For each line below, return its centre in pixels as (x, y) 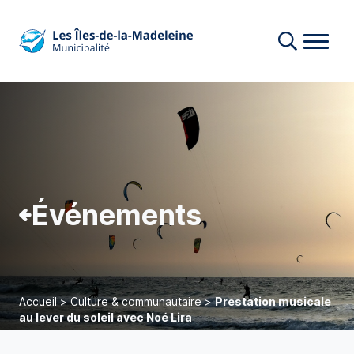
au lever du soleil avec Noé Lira (105, 317)
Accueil (38, 301)
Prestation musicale (273, 301)
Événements (117, 215)
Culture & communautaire (136, 301)
